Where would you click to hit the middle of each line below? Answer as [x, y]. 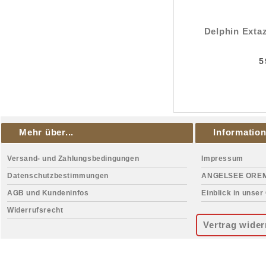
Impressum [222, 159]
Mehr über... [46, 132]
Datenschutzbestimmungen [58, 176]
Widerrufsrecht [35, 210]
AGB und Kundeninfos [48, 193]
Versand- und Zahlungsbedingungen [73, 159]
